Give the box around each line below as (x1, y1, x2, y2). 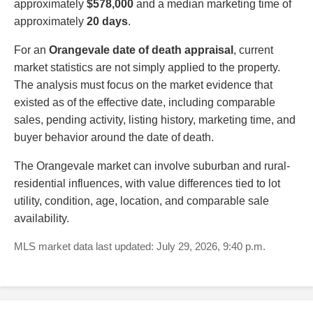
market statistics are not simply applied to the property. (14, 61, 280, 73)
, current (233, 43, 273, 56)
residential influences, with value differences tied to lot (14, 177, 280, 189)
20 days (87, 15, 128, 27)
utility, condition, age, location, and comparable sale (14, 194, 269, 207)
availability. (14, 212, 69, 224)
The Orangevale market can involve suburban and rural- (14, 159, 290, 172)
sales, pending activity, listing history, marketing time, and (14, 113, 296, 126)
